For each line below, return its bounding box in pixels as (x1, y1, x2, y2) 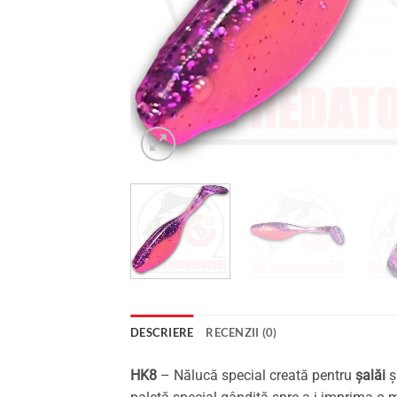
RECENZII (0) (206, 324, 277, 339)
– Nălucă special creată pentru (157, 366, 355, 384)
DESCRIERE (130, 324, 194, 339)
